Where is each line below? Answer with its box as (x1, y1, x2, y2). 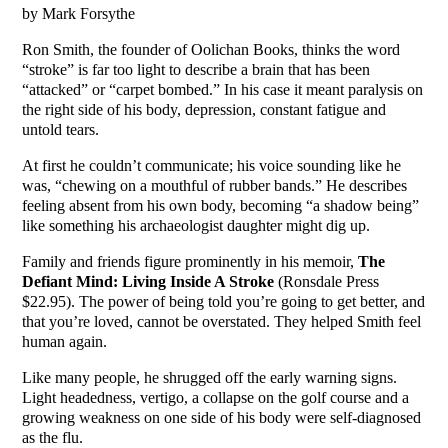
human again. (22, 333, 108, 351)
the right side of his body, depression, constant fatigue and (22, 101, 387, 119)
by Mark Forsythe (22, 5, 136, 23)
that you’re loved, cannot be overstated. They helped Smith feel (22, 313, 422, 331)
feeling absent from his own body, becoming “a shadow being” (22, 197, 420, 215)
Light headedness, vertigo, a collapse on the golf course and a (22, 389, 410, 407)
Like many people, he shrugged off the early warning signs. (22, 369, 398, 387)
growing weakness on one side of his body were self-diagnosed (22, 409, 422, 427)
